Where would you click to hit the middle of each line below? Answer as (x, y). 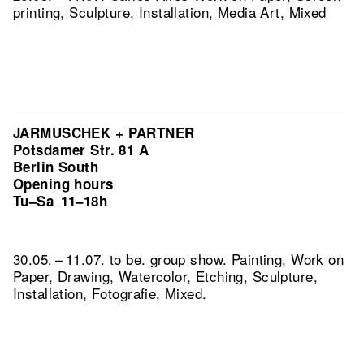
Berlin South (56, 167)
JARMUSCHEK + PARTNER (104, 132)
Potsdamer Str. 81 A (81, 149)
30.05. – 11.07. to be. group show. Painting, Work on (179, 259)
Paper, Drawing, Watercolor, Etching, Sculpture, (165, 276)
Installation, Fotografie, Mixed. (110, 293)
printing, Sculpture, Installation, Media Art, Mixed (170, 12)
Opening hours (63, 184)
